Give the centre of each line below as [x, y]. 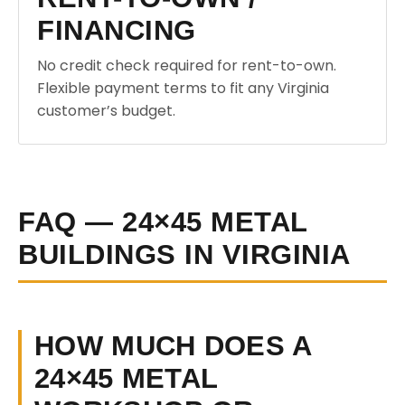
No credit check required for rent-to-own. [187, 66]
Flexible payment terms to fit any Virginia [183, 88]
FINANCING [117, 30]
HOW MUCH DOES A [174, 346]
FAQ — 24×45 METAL [163, 222]
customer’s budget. [106, 111]
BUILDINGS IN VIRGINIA [184, 254]
